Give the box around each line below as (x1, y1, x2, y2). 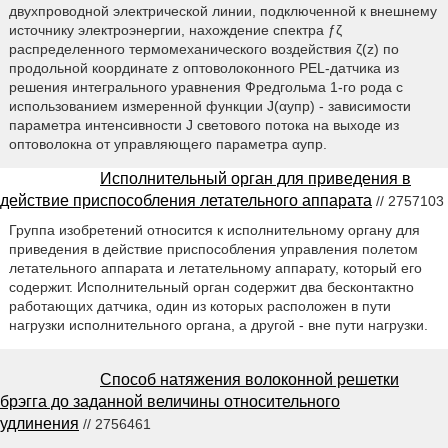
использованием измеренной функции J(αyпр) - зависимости (8, 98, 411, 115)
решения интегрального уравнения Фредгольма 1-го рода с (8, 79, 403, 96)
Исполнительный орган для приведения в (100, 170, 411, 188)
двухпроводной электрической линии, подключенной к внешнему (8, 3, 437, 20)
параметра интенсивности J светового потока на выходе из (8, 117, 399, 134)
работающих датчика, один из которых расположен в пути (8, 298, 391, 315)
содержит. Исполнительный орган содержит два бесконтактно (8, 279, 414, 296)
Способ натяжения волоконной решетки (100, 371, 399, 389)
